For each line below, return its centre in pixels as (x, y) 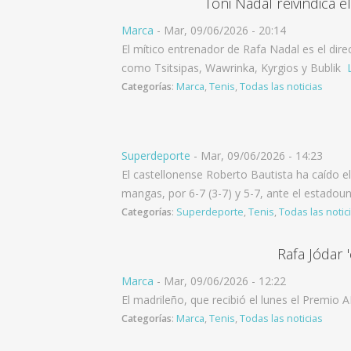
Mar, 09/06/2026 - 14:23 (262, 156)
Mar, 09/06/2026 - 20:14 (225, 30)
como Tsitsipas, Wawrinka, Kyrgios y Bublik (233, 68)
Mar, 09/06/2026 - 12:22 (225, 281)
